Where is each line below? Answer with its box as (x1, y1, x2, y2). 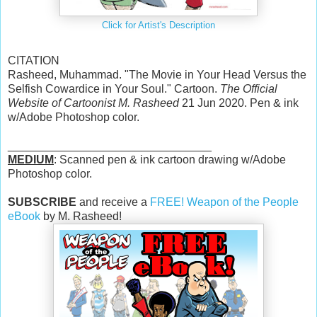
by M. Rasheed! (40, 209, 122, 222)
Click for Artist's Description (102, 20, 215, 30)
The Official (220, 82, 277, 95)
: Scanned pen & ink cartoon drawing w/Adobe (54, 153, 286, 166)
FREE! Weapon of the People (150, 195, 299, 208)
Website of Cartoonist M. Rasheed (8, 96, 179, 109)
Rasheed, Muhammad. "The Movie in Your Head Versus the (8, 68, 306, 81)
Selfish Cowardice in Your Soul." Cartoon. (8, 82, 220, 95)
